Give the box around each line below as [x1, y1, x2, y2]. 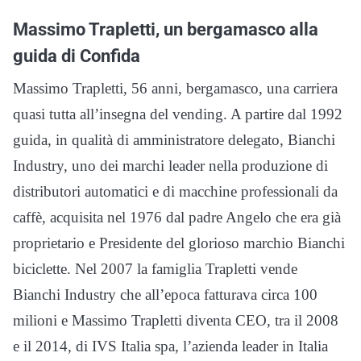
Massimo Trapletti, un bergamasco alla [13, 18, 318, 39]
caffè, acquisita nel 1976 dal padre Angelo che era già [13, 208, 341, 226]
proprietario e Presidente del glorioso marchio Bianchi [13, 234, 345, 251]
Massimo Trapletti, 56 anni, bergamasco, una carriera [13, 79, 338, 97]
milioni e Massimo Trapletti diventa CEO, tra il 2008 [13, 311, 338, 329]
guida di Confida [13, 44, 140, 66]
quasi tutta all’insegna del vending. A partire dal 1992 [13, 105, 342, 122]
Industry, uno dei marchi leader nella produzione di [13, 156, 328, 174]
